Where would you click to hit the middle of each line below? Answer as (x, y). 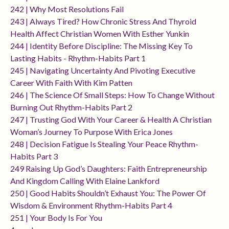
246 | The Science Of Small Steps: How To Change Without (112, 95)
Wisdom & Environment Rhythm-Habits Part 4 (91, 205)
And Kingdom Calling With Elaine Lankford (85, 181)
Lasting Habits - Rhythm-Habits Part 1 (78, 58)
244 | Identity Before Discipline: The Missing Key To (101, 46)
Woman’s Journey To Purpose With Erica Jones (91, 132)
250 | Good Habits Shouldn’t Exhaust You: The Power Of (108, 193)
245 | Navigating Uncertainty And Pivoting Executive (103, 71)
